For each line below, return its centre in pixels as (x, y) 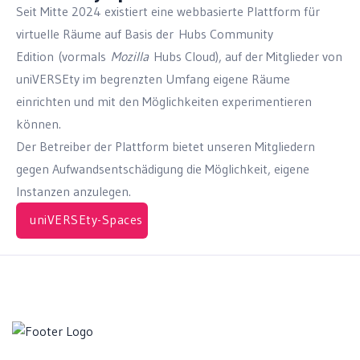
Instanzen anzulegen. (74, 191)
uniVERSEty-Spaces (86, 219)
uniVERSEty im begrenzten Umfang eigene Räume (153, 79)
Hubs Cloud (184, 56)
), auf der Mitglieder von (279, 56)
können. (39, 124)
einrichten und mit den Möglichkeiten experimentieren (164, 101)
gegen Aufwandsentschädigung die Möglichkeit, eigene (163, 169)
